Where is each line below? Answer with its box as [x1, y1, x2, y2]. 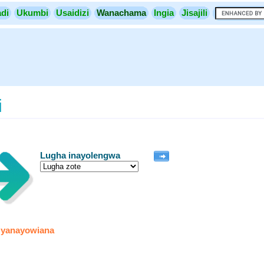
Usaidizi [56, 8, 89, 18]
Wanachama [97, 8, 146, 18]
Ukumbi [16, 8, 48, 18]
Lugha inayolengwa [40, 150, 120, 160]
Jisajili [181, 8, 207, 18]
